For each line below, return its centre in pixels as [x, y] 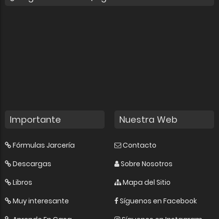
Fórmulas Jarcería [44, 145]
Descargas [32, 164]
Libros [22, 183]
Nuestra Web [148, 120]
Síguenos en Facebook [158, 201]
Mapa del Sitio [147, 183]
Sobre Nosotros [147, 164]
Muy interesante [41, 201]
